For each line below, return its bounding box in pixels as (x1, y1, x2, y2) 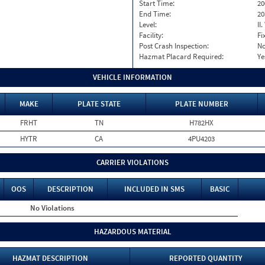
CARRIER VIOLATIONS (96, 157, 169, 167)
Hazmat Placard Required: (139, 51, 224, 62)
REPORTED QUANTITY (169, 253, 243, 263)
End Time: (139, 9, 171, 19)
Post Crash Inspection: (139, 41, 209, 51)
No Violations (30, 203, 75, 213)
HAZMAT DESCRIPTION (12, 253, 88, 263)
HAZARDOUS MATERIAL (93, 227, 172, 237)
